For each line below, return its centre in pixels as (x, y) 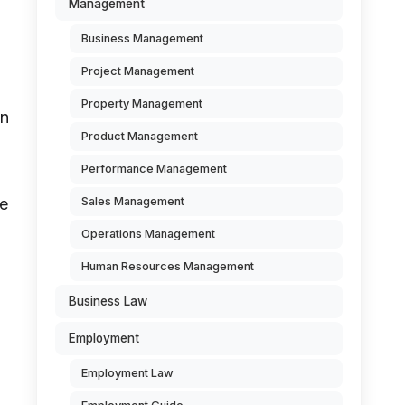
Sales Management (133, 201)
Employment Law (127, 373)
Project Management (138, 71)
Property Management (142, 104)
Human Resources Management (168, 266)
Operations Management (148, 234)
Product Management (140, 136)
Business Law (108, 301)
